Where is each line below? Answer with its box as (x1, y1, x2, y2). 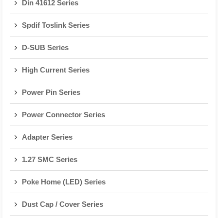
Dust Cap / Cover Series (22, 200, 103, 208)
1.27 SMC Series (22, 155, 77, 163)
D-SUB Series (22, 43, 69, 52)
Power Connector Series (22, 110, 105, 119)
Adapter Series (22, 133, 73, 141)
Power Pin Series (22, 88, 80, 96)
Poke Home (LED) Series (22, 178, 106, 186)
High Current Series (22, 66, 90, 74)
